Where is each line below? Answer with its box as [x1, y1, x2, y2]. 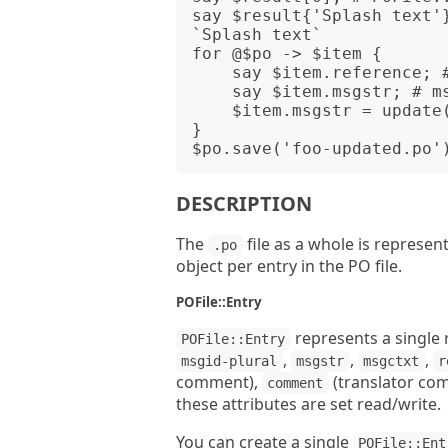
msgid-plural [181, 353, 278, 369]
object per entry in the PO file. [176, 255, 402, 277]
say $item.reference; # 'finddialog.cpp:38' [192, 63, 232, 82]
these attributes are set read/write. [176, 393, 441, 415]
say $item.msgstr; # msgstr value [192, 82, 232, 101]
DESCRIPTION [176, 190, 312, 217]
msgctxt [363, 353, 420, 369]
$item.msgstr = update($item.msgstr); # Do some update [192, 101, 232, 120]
